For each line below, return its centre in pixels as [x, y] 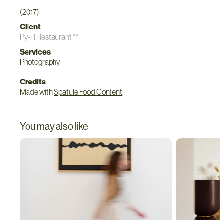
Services [35, 52]
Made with [37, 92]
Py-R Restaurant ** [49, 37]
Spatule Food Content [88, 92]
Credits [33, 82]
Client [30, 27]
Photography [40, 62]
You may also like [54, 126]
